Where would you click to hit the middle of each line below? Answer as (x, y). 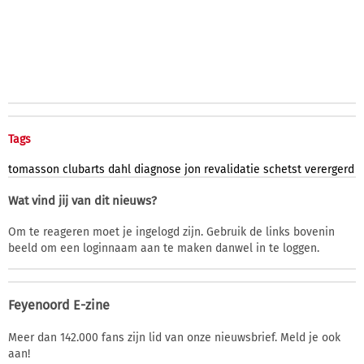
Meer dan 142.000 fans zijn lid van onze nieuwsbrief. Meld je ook (174, 337)
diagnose (158, 169)
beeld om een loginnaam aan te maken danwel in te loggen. (164, 248)
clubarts (84, 169)
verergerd (329, 169)
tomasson (34, 169)
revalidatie (232, 169)
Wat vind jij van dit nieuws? (82, 200)
